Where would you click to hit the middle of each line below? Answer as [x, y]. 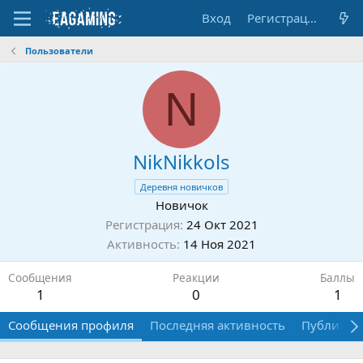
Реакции [196, 278]
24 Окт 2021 [222, 224]
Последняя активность [218, 325]
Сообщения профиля [71, 325]
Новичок [181, 205]
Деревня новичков [181, 187]
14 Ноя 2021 [220, 244]
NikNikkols [181, 162]
